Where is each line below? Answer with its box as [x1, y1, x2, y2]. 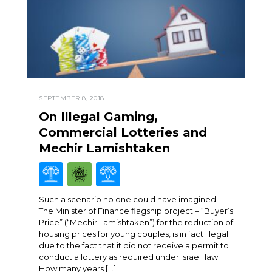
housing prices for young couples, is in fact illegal [39, 229, 228, 239]
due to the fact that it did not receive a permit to [39, 240, 229, 251]
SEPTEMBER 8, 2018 [39, 94, 104, 103]
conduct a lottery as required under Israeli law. [39, 252, 220, 262]
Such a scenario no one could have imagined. [39, 194, 218, 205]
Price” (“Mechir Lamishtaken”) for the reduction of [39, 217, 233, 228]
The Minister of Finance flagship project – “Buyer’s [39, 206, 233, 216]
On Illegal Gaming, [39, 109, 158, 124]
